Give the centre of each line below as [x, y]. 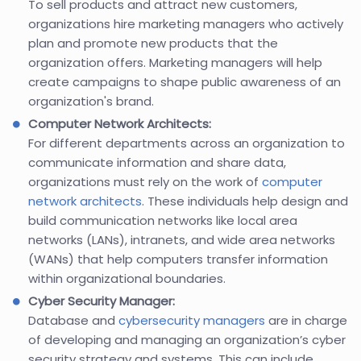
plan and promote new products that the [153, 44]
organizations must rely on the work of [145, 182]
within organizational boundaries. [127, 279]
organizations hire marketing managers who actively [186, 24]
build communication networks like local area [163, 221]
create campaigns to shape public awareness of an [185, 82]
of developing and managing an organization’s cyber [187, 340]
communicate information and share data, [157, 163]
